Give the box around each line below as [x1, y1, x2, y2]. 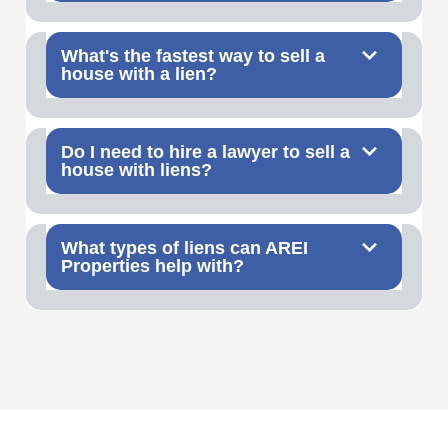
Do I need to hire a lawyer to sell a [61, 142, 350, 163]
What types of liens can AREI [61, 238, 308, 259]
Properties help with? [61, 256, 244, 277]
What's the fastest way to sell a [61, 46, 325, 67]
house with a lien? [61, 64, 217, 85]
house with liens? [61, 160, 212, 181]
